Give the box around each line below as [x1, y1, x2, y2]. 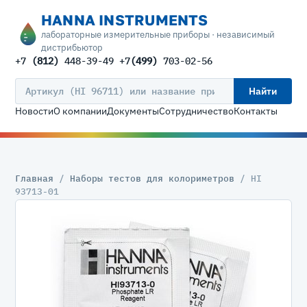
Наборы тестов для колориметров [70, 173, 234, 184]
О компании [53, 105, 107, 117]
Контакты [234, 105, 278, 117]
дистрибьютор [41, 42, 103, 53]
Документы [107, 105, 159, 117]
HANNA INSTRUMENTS [41, 11, 208, 29]
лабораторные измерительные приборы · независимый [41, 29, 275, 40]
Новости [15, 105, 53, 117]
